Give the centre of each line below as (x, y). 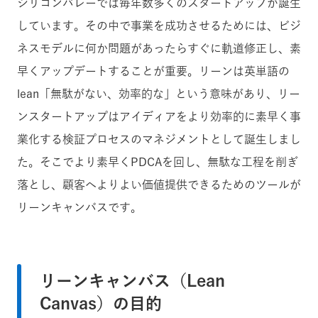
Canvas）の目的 (101, 303)
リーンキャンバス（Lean (132, 280)
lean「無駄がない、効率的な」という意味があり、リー (159, 93)
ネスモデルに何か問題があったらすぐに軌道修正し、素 (159, 48)
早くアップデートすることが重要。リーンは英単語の (153, 71)
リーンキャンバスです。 (79, 207)
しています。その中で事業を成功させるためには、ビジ (159, 25)
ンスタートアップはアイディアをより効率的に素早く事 (159, 116)
